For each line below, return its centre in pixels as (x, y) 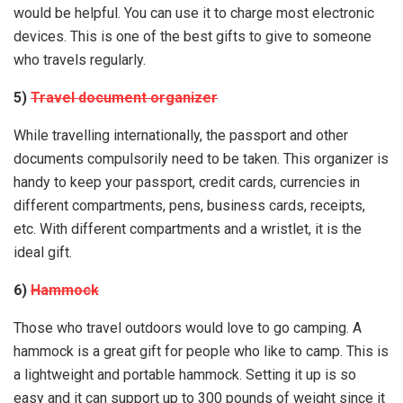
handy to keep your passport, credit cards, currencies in (187, 182)
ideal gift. (43, 252)
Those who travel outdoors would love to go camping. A (188, 328)
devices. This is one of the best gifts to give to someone (193, 36)
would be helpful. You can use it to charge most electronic (194, 13)
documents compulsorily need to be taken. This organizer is (201, 159)
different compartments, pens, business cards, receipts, (189, 206)
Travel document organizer (124, 98)
